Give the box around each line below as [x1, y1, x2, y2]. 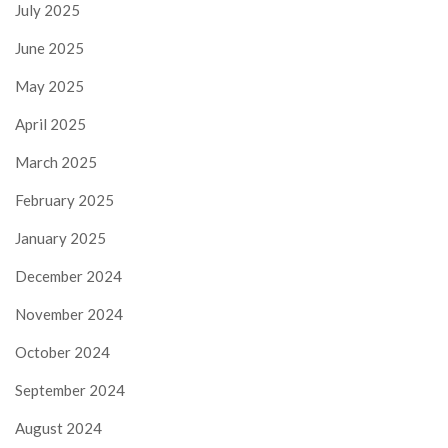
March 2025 [15, 152, 97, 171]
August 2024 [15, 418, 102, 437]
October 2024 [15, 342, 110, 361]
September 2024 [15, 380, 125, 399]
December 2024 [15, 266, 122, 285]
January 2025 [15, 228, 106, 247]
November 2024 [15, 304, 123, 323]
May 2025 [15, 76, 84, 95]
